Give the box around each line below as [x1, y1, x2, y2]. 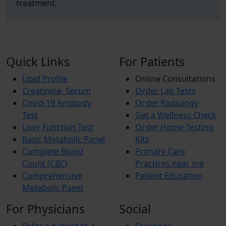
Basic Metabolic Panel [22, 134, 105, 145]
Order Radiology [135, 97, 198, 108]
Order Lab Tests [135, 85, 196, 96]
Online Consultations [135, 73, 215, 84]
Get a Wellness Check [135, 109, 216, 121]
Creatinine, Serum [22, 85, 91, 96]
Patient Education [135, 170, 203, 181]
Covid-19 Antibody [22, 97, 91, 108]
